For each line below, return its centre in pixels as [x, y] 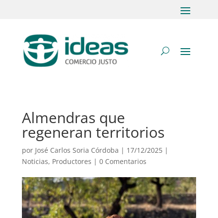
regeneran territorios [93, 132]
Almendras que [73, 118]
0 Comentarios [123, 161]
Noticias [35, 161]
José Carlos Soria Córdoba [77, 150]
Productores [72, 161]
